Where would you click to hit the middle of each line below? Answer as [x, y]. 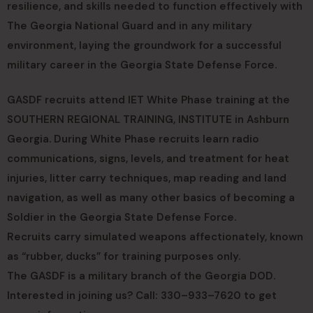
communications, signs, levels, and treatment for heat [148, 159]
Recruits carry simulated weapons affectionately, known [155, 237]
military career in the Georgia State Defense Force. [142, 65]
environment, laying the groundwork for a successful [144, 45]
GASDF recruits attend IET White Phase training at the [148, 100]
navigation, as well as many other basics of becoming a [151, 198]
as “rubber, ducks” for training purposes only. [124, 256]
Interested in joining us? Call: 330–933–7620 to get [142, 296]
